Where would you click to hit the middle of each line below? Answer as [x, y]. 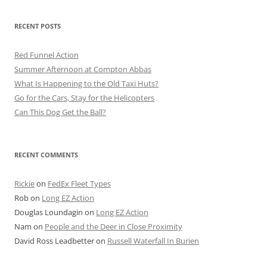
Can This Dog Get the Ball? [60, 112]
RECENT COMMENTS [46, 155]
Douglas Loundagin [49, 212]
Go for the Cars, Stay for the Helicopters [84, 98]
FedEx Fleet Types [79, 184]
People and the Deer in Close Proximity [114, 227]
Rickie [24, 184]
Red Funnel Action [46, 55]
